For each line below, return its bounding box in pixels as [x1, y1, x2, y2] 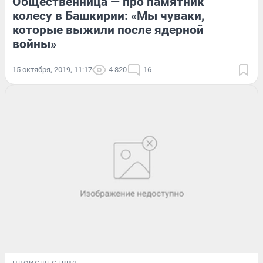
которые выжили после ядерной [12, 22, 204, 37]
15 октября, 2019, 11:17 [12, 65, 92, 74]
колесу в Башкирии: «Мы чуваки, [12, 8, 204, 23]
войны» [12, 36, 56, 51]
